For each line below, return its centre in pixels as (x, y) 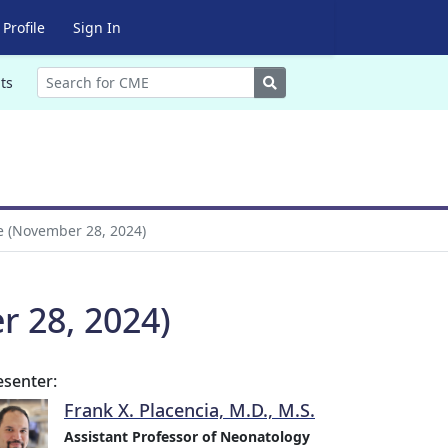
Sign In (96, 27)
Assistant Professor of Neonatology (187, 436)
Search (298, 81)
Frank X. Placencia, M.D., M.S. (189, 410)
